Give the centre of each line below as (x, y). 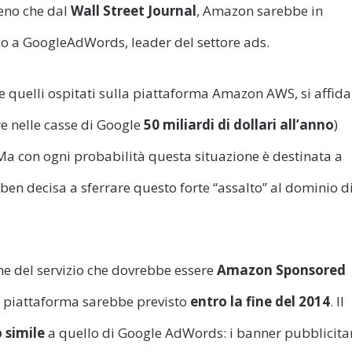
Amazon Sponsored (281, 269)
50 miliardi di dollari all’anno (239, 124)
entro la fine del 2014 (260, 301)
